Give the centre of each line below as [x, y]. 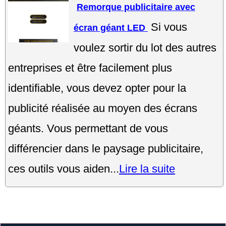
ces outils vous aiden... [64, 168]
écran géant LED [111, 27]
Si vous [169, 27]
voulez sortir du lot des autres [145, 47]
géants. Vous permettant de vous [88, 128]
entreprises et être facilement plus [90, 68]
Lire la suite [147, 168]
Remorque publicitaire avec [136, 7]
